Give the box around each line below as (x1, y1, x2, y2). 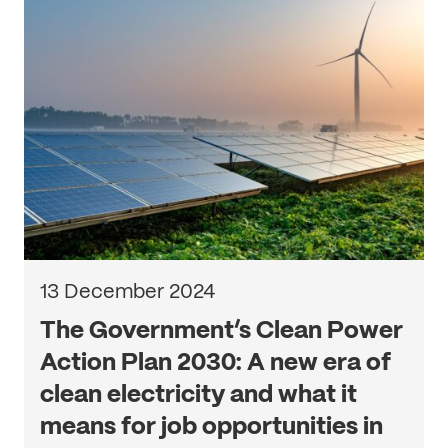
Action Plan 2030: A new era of (40, 346, 391, 377)
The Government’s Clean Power (40, 314, 403, 345)
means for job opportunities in (40, 410, 383, 441)
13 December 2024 (40, 278, 215, 304)
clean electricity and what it (40, 378, 357, 409)
